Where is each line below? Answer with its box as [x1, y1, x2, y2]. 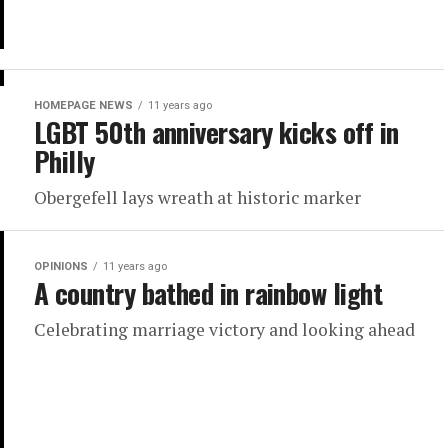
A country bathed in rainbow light [34, 273, 383, 314]
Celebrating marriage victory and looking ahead [34, 318, 415, 342]
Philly [34, 141, 95, 182]
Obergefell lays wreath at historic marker [34, 186, 361, 210]
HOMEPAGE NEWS [34, 99, 133, 113]
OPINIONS [34, 260, 88, 274]
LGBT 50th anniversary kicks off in [34, 112, 399, 153]
